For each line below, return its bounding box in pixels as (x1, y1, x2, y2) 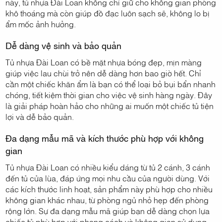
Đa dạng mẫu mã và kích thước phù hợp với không (5, 132, 204, 144)
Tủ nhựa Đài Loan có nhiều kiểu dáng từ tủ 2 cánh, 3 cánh (5, 162, 211, 173)
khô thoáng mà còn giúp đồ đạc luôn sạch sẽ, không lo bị (5, 7, 210, 19)
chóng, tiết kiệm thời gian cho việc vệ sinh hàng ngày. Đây (5, 89, 213, 101)
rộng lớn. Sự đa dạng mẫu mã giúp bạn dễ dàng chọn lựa (5, 205, 210, 217)
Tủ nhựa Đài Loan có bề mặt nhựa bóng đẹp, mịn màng (5, 56, 202, 68)
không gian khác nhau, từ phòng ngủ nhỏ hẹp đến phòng (5, 194, 209, 206)
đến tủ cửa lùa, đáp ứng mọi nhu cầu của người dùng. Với (5, 172, 210, 184)
